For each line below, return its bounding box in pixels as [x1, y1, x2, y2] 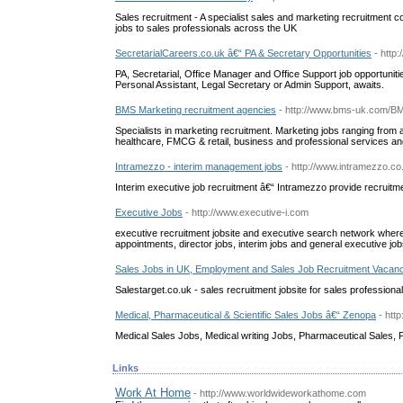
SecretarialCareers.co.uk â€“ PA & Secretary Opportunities [115, 47, 372, 58]
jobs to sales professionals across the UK [115, 22, 297, 33]
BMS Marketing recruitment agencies [115, 103, 276, 115]
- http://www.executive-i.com [185, 206, 309, 218]
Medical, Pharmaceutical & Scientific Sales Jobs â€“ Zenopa [115, 309, 376, 320]
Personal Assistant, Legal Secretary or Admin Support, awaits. [115, 78, 384, 90]
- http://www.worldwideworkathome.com [193, 388, 366, 399]
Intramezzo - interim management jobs [115, 160, 282, 172]
